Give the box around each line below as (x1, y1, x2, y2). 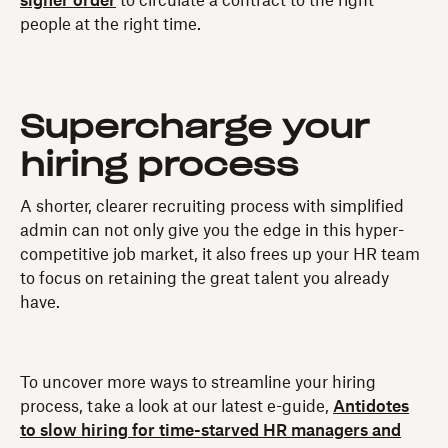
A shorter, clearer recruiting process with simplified (20, 198, 404, 215)
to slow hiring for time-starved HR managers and (20, 422, 401, 439)
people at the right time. (20, 16, 209, 33)
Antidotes (333, 398, 409, 415)
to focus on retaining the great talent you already (20, 270, 389, 287)
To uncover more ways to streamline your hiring (20, 374, 376, 391)
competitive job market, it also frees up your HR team (20, 246, 420, 263)
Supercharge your (20, 111, 369, 144)
